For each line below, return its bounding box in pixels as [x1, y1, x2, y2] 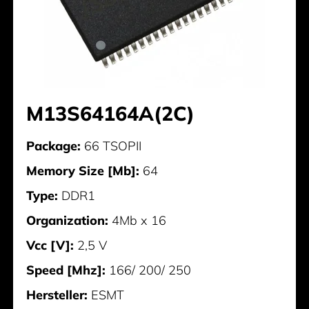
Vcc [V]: [26, 237, 74, 253]
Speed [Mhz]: [26, 261, 106, 278]
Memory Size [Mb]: [26, 162, 140, 179]
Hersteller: [26, 286, 88, 303]
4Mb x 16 [108, 212, 167, 228]
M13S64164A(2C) [26, 100, 195, 126]
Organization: [26, 212, 109, 228]
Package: [26, 137, 81, 154]
